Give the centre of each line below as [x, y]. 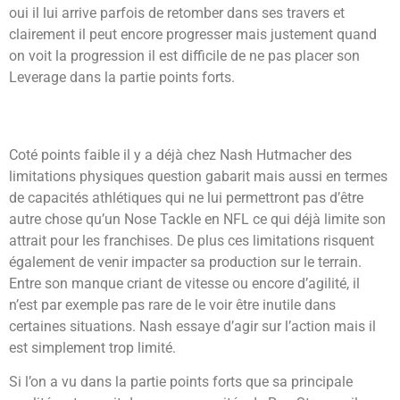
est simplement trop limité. [92, 347]
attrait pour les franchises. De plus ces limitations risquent [192, 240]
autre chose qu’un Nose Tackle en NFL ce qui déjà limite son [197, 219]
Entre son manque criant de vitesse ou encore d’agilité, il [184, 283]
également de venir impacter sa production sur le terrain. [185, 262]
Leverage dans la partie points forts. [122, 78]
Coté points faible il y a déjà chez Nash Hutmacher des [180, 154]
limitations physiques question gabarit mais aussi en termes [198, 176]
